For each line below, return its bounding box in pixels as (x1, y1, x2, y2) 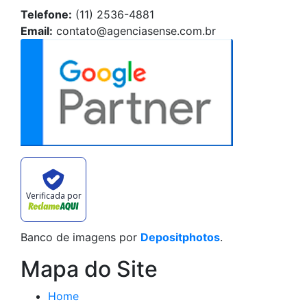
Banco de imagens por (21, 230, 140, 245)
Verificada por (25, 189, 82, 201)
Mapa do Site (21, 256, 158, 283)
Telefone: (21, 7, 72, 21)
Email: (21, 23, 53, 38)
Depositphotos (140, 230, 220, 245)
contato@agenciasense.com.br (53, 23, 216, 38)
